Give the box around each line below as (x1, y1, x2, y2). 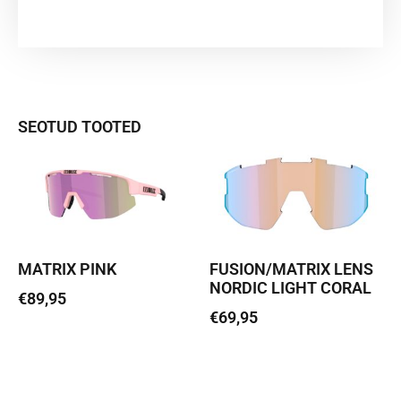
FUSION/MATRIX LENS (209, 259, 373, 278)
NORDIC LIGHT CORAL (209, 277, 371, 297)
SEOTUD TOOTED (18, 116, 141, 136)
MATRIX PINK (18, 259, 116, 278)
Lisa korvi (209, 353, 271, 371)
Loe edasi (18, 334, 81, 352)
